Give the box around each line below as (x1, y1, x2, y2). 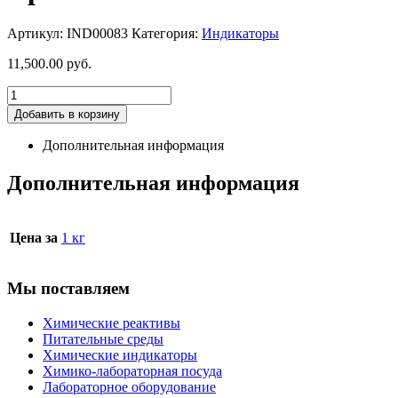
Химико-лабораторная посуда (43, 362, 222, 378)
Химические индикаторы (43, 346, 197, 362)
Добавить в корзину (14, 107, 120, 121)
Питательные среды (43, 330, 163, 346)
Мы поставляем (7, 279, 130, 298)
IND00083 (67, 25, 128, 41)
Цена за (10, 229, 58, 245)
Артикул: (7, 25, 67, 41)
